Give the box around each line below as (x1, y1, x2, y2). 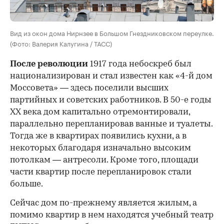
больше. (10, 179, 43, 188)
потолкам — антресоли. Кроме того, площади (10, 155, 198, 164)
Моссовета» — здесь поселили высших (10, 83, 168, 92)
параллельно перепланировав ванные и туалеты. (10, 119, 212, 128)
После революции (10, 59, 88, 68)
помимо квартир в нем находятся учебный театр (10, 210, 213, 219)
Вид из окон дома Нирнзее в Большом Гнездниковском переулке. (10, 27, 214, 37)
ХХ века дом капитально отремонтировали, (10, 107, 190, 116)
